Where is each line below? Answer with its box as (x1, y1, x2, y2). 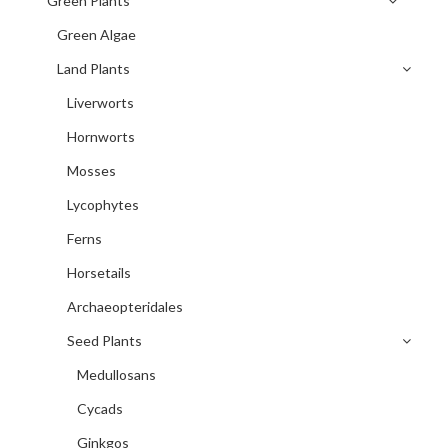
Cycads (77, 399, 124, 417)
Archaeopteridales (67, 297, 184, 315)
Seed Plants (67, 331, 143, 349)
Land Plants (57, 59, 131, 77)
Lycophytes (67, 195, 140, 213)
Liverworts (67, 93, 135, 111)
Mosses (67, 161, 117, 179)
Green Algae (57, 25, 137, 43)
